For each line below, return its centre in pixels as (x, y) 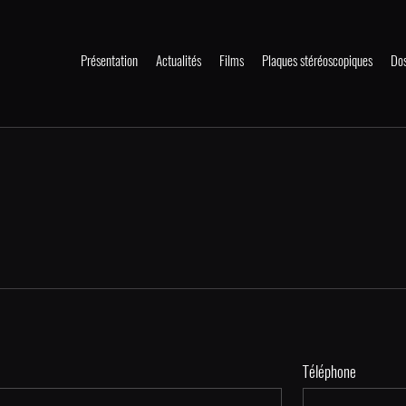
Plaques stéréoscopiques (317, 61)
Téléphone (329, 372)
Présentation (109, 61)
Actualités (178, 61)
